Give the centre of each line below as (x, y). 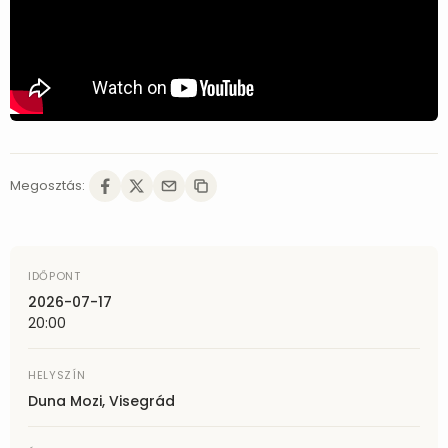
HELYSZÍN (57, 375)
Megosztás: (47, 185)
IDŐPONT (54, 276)
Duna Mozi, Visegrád (101, 401)
